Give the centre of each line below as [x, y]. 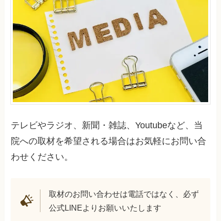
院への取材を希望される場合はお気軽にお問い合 [109, 141]
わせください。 [42, 157]
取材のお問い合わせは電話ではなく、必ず [124, 194]
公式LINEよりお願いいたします [105, 207]
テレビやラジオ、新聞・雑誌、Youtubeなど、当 [107, 126]
